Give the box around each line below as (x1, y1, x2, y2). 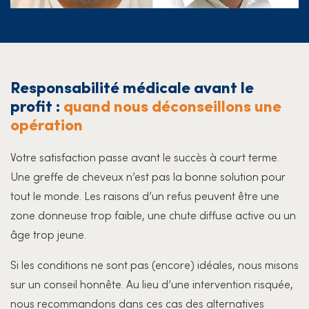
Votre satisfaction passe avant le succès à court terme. (10, 149, 279, 165)
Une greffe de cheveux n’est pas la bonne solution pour (10, 168, 286, 184)
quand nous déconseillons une (63, 94, 281, 117)
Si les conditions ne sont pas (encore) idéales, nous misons (10, 257, 299, 272)
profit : (10, 94, 63, 117)
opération (10, 112, 83, 135)
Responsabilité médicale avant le (10, 75, 254, 98)
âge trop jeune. (10, 226, 86, 242)
